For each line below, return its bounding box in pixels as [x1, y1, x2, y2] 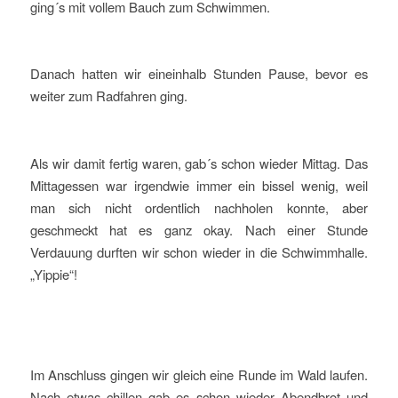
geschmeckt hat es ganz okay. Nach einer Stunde [29, 219, 369, 239]
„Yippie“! [29, 264, 77, 283]
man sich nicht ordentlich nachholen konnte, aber [29, 197, 369, 217]
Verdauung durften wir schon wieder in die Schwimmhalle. [29, 242, 369, 261]
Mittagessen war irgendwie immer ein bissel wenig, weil [29, 175, 369, 195]
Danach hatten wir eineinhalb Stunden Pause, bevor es [29, 64, 369, 84]
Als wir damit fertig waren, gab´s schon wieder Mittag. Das [29, 153, 369, 172]
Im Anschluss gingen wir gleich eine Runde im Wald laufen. [29, 364, 369, 384]
